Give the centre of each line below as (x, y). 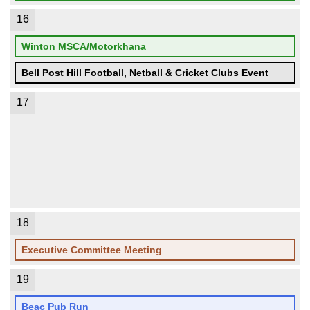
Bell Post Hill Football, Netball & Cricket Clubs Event (145, 73)
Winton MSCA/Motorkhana (84, 46)
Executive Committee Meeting (92, 250)
